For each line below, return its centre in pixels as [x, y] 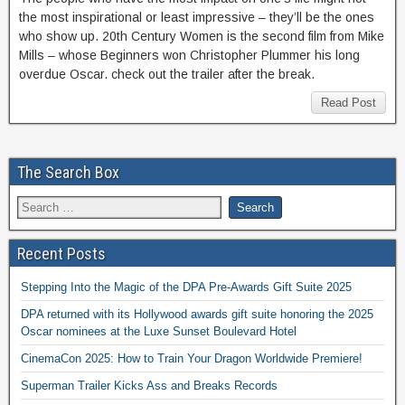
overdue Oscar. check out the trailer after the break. [167, 74]
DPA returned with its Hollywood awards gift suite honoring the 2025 [197, 314]
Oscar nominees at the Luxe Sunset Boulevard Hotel [159, 331]
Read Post [348, 103]
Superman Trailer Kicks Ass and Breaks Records [149, 386]
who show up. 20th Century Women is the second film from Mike [202, 36]
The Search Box [68, 172]
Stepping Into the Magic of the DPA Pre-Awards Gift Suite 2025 [186, 287]
